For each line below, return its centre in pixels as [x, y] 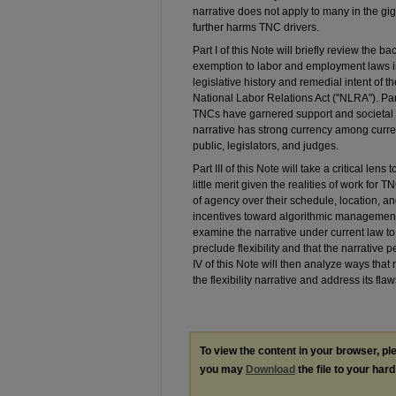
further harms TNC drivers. [256, 27]
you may [223, 369]
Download [270, 369]
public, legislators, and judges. [266, 145]
